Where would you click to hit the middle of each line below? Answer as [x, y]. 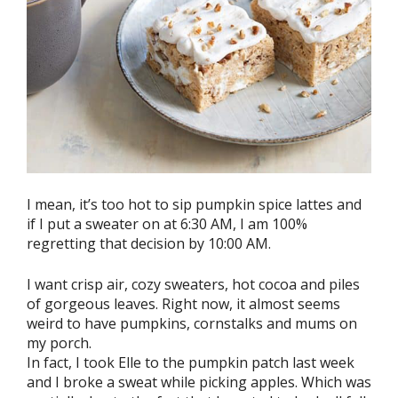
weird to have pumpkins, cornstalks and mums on [192, 324]
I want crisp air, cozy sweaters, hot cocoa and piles [193, 285]
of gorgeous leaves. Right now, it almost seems [183, 304]
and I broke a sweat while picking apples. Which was [199, 382]
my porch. [59, 343]
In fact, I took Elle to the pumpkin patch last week [191, 363]
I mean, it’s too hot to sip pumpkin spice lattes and [194, 205]
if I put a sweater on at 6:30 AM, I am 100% [167, 224]
